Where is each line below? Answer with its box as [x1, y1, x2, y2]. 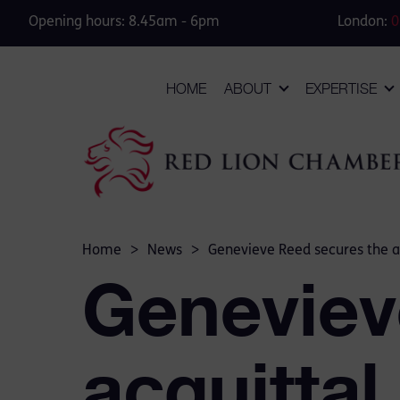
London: [337, 15, 391, 29]
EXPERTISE [305, 80, 377, 97]
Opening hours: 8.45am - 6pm [29, 15, 220, 29]
